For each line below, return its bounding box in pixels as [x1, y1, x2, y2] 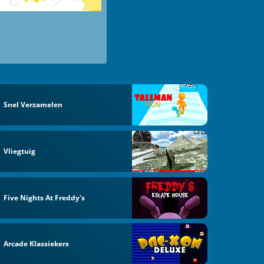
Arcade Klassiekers [4, 239, 70, 249]
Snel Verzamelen [4, 100, 63, 110]
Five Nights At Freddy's [4, 192, 85, 203]
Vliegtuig [4, 146, 36, 156]
